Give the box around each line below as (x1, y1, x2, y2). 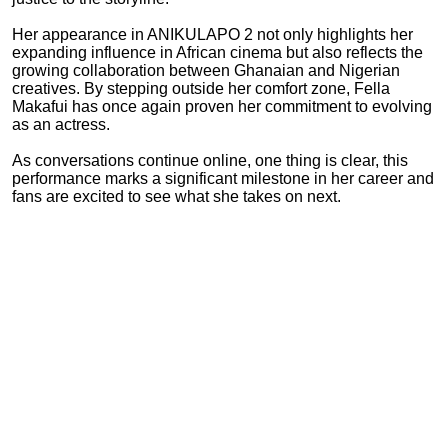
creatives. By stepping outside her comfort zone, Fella (12, 79, 390, 97)
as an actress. (12, 115, 110, 133)
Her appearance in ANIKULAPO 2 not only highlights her (12, 25, 413, 43)
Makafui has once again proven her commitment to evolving (12, 97, 432, 115)
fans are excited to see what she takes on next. (12, 187, 341, 205)
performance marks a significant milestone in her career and (12, 169, 434, 187)
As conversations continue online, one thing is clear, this (12, 151, 408, 169)
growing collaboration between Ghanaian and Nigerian (12, 61, 400, 79)
